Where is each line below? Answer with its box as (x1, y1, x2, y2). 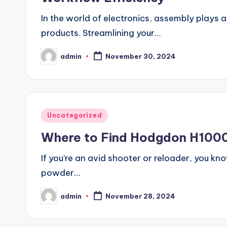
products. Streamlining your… (41, 27, 161, 39)
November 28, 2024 (105, 192, 175, 201)
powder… (41, 167, 80, 178)
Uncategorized (47, 111, 102, 119)
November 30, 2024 (105, 52, 175, 61)
